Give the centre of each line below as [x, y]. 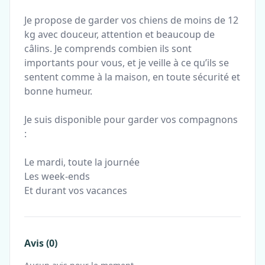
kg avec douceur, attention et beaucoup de [119, 34]
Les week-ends [57, 176]
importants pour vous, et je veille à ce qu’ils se [127, 63]
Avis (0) [41, 243]
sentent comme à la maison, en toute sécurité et [132, 77]
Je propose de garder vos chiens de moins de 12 [131, 20]
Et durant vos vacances [76, 190]
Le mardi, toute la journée [82, 162]
